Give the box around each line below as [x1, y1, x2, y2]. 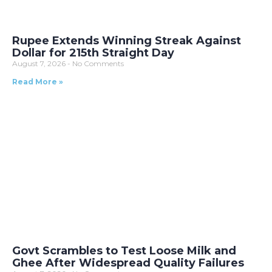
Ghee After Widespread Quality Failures [12, 256, 244, 270]
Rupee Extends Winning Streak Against [12, 34, 241, 48]
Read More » [12, 77, 63, 87]
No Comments [70, 59, 124, 69]
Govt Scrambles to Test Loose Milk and [12, 244, 236, 258]
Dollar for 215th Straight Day [12, 46, 174, 60]
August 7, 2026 [12, 59, 67, 69]
